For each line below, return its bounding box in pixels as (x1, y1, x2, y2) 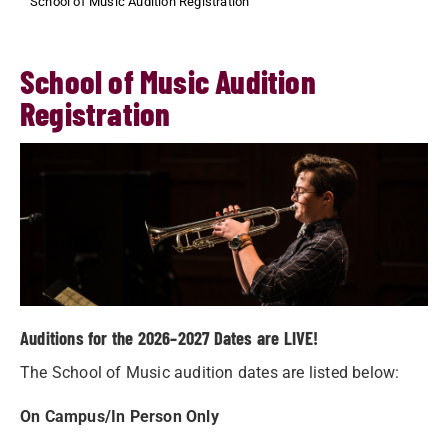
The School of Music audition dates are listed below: (20, 363, 400, 383)
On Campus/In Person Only (20, 407, 219, 427)
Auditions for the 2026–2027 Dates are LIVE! (20, 327, 319, 350)
